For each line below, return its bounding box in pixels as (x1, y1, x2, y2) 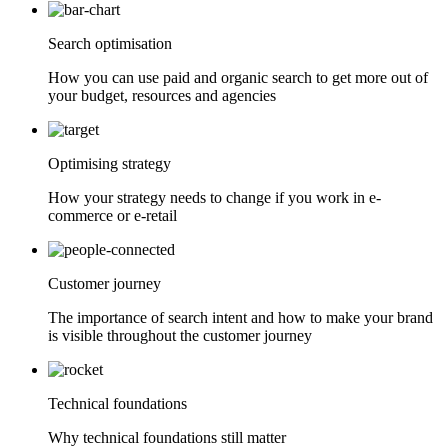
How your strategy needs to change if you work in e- (48, 188, 381, 206)
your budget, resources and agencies (48, 86, 276, 104)
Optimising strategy (48, 154, 171, 172)
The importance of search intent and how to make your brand (48, 308, 433, 326)
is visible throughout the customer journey (48, 326, 312, 344)
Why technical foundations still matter (48, 428, 286, 446)
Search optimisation (48, 34, 172, 52)
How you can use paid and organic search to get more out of (48, 68, 428, 86)
